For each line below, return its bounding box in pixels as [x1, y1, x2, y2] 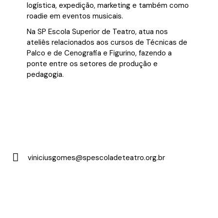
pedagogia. [27, 70, 64, 80]
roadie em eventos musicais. [27, 11, 123, 21]
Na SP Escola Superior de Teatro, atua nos [27, 27, 168, 37]
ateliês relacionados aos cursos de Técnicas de [27, 37, 187, 48]
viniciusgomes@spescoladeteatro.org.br [27, 152, 165, 163]
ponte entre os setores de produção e [27, 59, 158, 69]
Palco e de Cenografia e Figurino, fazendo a [27, 48, 172, 58]
